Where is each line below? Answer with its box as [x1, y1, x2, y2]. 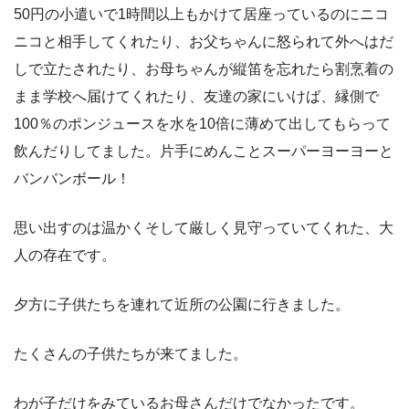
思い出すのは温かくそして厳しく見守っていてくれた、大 [14, 219, 393, 236]
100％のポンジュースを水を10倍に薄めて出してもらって [14, 115, 391, 131]
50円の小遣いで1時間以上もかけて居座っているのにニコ [14, 5, 389, 22]
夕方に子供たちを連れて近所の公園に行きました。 [14, 296, 350, 312]
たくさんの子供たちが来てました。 [14, 345, 247, 362]
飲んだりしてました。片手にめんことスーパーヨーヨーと [14, 142, 393, 159]
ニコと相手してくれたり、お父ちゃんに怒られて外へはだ [14, 33, 393, 49]
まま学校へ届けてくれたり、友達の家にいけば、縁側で [14, 88, 379, 104]
